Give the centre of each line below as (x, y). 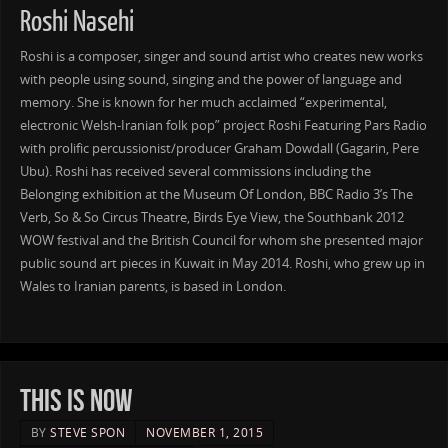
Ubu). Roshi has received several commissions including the (195, 172)
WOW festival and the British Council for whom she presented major (221, 241)
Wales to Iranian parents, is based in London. (152, 287)
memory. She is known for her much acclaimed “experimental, (203, 103)
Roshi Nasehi (76, 23)
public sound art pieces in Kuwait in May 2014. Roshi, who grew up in (222, 264)
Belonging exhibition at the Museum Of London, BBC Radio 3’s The (216, 195)
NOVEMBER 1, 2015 (205, 433)
